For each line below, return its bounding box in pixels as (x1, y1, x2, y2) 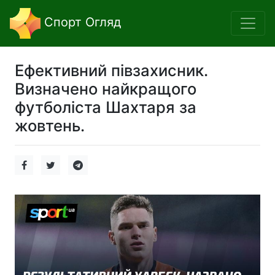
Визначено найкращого (15, 79, 196, 98)
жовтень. (15, 116, 85, 135)
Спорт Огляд (41, 15, 121, 30)
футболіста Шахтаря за (15, 98, 196, 117)
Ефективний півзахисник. (15, 61, 208, 80)
